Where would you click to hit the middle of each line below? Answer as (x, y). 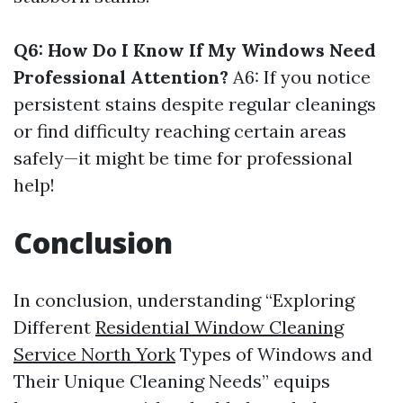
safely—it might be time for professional (183, 158)
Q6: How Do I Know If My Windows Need (195, 50)
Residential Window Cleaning (219, 327)
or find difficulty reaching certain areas (180, 131)
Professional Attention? (121, 77)
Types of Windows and (274, 354)
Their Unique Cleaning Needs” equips (172, 381)
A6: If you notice (300, 77)
